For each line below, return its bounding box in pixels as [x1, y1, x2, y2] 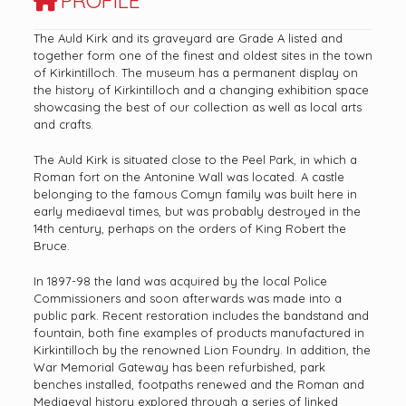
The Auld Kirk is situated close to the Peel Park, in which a [33, 151, 357, 167]
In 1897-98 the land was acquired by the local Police [33, 273, 327, 288]
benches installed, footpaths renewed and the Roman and [33, 376, 364, 391]
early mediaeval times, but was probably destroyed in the [33, 203, 361, 218]
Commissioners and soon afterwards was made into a [33, 290, 342, 305]
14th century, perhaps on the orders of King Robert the [33, 220, 346, 236]
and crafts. [33, 116, 93, 131]
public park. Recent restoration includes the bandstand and [33, 307, 369, 323]
